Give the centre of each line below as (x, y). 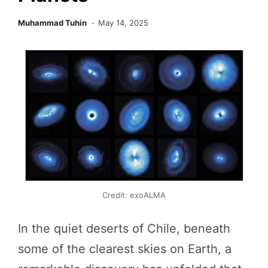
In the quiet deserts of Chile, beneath (124, 228)
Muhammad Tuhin (52, 23)
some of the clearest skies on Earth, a (125, 249)
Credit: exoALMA (134, 195)
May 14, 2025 (124, 23)
